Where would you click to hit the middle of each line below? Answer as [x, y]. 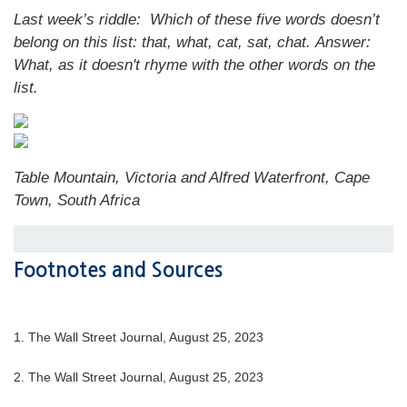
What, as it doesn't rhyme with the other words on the [194, 65]
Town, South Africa [77, 200]
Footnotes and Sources [118, 270]
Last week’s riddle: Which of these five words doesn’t [197, 20]
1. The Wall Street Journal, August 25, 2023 [139, 338]
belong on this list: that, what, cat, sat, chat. [164, 42]
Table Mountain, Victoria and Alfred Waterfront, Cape [192, 178]
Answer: [343, 42]
